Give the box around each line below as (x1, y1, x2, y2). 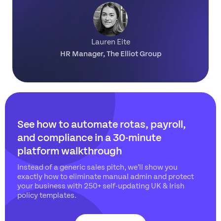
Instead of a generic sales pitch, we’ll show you (17, 162, 178, 172)
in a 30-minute (95, 130, 161, 144)
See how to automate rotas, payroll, (17, 117, 186, 130)
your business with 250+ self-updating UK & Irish (17, 181, 184, 190)
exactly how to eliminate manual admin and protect (17, 171, 194, 181)
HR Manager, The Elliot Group (60, 48, 161, 58)
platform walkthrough (17, 144, 122, 157)
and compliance (17, 130, 95, 144)
